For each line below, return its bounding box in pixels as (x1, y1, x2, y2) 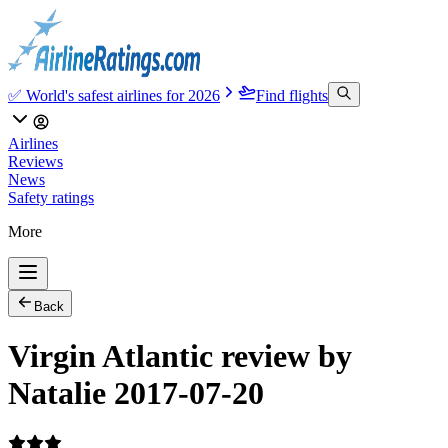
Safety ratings (8, 189, 94, 206)
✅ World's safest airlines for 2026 (8, 87, 220, 104)
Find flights (256, 87, 328, 104)
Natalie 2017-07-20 (8, 375, 264, 412)
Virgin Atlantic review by (8, 338, 352, 375)
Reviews (8, 153, 63, 170)
